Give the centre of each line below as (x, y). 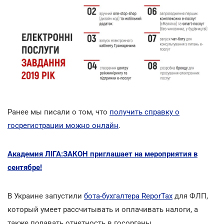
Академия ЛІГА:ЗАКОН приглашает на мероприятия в (102, 154)
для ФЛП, (190, 196)
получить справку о (144, 112)
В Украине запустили (46, 196)
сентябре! (25, 168)
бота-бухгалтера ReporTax (128, 196)
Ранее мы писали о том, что (58, 112)
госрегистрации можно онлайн (63, 126)
